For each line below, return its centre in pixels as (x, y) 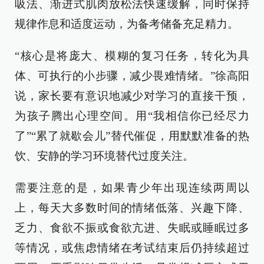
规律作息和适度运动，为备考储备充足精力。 (127, 24)
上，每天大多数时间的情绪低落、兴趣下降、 (132, 208)
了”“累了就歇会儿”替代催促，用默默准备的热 (132, 136)
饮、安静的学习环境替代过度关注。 (104, 156)
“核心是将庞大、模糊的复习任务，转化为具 (132, 56)
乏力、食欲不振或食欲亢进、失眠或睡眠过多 (132, 228)
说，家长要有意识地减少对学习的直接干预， (132, 96)
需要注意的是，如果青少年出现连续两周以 (132, 188)
